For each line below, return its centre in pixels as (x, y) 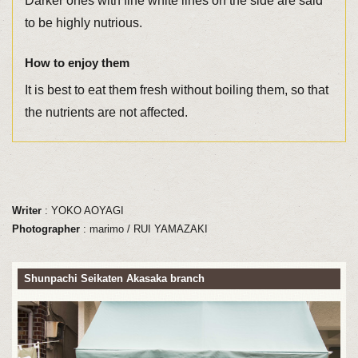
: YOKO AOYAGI (82, 211)
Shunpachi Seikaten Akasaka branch (114, 279)
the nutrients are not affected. (106, 112)
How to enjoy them (77, 63)
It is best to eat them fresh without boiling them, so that (176, 89)
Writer (26, 211)
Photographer (46, 229)
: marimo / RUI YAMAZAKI (143, 229)
